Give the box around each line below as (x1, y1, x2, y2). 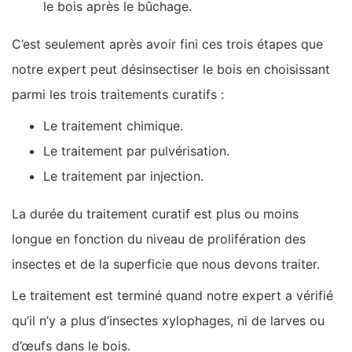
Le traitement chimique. (43, 117, 183, 134)
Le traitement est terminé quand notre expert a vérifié (12, 287, 333, 303)
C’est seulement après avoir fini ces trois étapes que (12, 35, 323, 52)
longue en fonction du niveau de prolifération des (12, 230, 306, 247)
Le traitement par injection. (43, 167, 203, 184)
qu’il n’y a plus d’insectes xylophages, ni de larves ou (12, 312, 324, 328)
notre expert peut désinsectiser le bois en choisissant (12, 60, 330, 77)
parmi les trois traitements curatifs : (12, 86, 224, 102)
